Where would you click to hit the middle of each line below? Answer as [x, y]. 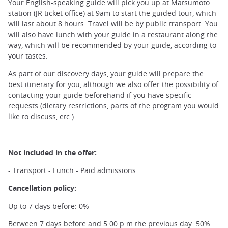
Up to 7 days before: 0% [49, 206]
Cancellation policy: [42, 188]
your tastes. [28, 56]
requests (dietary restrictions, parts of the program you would [113, 106]
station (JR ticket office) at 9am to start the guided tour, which [112, 13]
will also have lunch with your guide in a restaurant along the [113, 35]
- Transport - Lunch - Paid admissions [72, 170]
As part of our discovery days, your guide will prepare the [106, 74]
